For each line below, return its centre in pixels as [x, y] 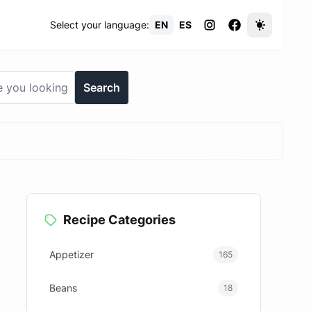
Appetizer [72, 254]
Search [101, 87]
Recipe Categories [120, 220]
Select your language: [100, 25]
